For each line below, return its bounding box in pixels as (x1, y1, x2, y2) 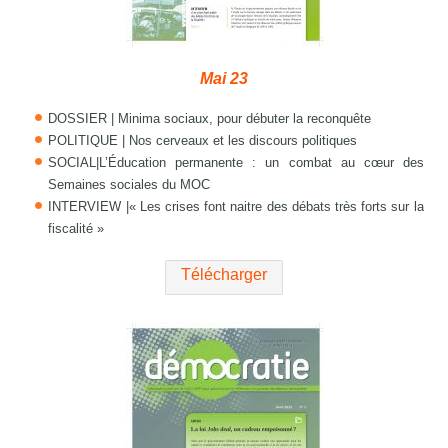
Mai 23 (200, 70, 248, 88)
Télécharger (181, 266, 267, 284)
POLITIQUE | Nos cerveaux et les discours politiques (48, 133, 358, 149)
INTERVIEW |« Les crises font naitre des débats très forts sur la (48, 199, 424, 215)
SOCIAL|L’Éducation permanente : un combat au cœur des (48, 155, 424, 171)
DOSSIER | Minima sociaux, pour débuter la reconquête (48, 111, 372, 127)
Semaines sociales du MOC (48, 177, 211, 193)
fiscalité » (48, 221, 105, 237)
